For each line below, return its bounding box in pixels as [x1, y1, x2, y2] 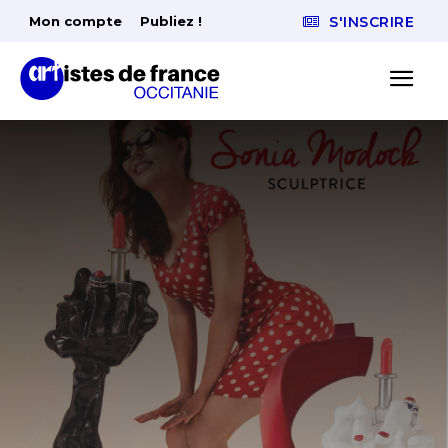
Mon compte [29, 13, 122, 29]
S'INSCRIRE [329, 13, 414, 32]
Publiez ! [140, 13, 202, 29]
